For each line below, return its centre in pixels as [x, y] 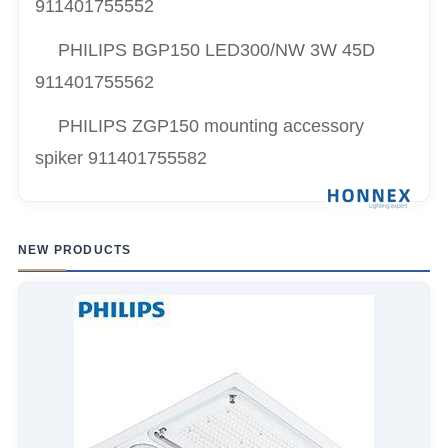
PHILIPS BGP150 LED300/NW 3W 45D [216, 49]
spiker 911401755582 [121, 157]
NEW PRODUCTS [75, 249]
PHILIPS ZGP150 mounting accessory [210, 125]
